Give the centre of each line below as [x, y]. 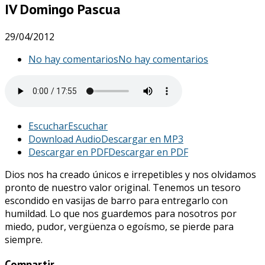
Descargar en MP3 [142, 139]
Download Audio [65, 139]
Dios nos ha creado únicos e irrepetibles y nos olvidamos [130, 174]
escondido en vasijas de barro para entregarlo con [116, 200]
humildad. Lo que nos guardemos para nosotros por [121, 213]
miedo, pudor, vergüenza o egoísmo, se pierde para [119, 226]
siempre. [24, 239]
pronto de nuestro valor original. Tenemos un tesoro [123, 187]
